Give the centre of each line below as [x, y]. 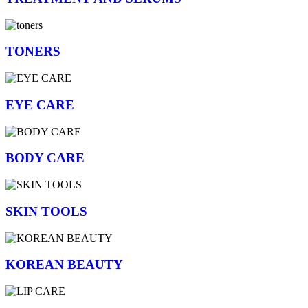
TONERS [33, 52]
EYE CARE [40, 104]
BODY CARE [45, 158]
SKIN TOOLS [46, 211]
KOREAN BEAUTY [64, 265]
